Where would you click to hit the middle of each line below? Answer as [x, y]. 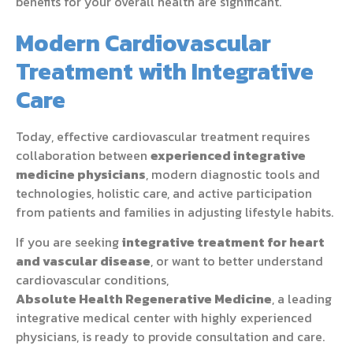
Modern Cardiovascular [143, 43]
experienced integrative [228, 155]
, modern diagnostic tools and [233, 174]
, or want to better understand [237, 261]
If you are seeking [69, 242]
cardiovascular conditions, [92, 280]
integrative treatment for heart [223, 242]
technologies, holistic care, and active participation [164, 193]
